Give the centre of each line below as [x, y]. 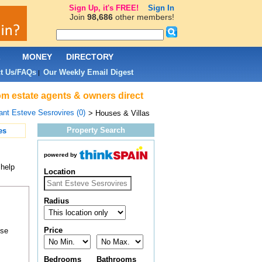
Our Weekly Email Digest [88, 72]
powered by [60, 155]
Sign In [161, 8]
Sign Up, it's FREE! [104, 8]
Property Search [96, 130]
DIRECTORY [90, 57]
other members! [143, 17]
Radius [56, 201]
